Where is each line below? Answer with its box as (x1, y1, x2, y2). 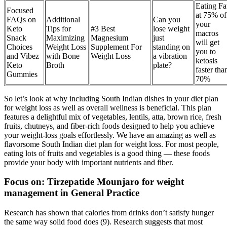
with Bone (46, 51, 80, 60)
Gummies (7, 69, 37, 79)
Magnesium (91, 33, 128, 42)
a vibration (153, 51, 187, 60)
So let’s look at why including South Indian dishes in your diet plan (4, 94, 218, 103)
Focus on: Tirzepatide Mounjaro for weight (4, 176, 184, 187)
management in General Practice (4, 187, 139, 199)
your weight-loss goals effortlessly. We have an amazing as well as (4, 130, 216, 139)
